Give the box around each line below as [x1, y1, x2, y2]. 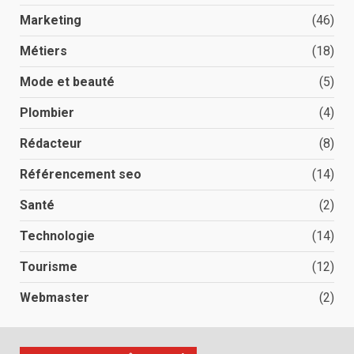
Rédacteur [20, 135, 82, 151]
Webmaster [20, 289, 89, 305]
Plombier [20, 104, 74, 120]
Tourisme [20, 258, 77, 274]
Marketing [20, 12, 81, 28]
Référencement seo [20, 166, 141, 182]
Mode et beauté [20, 73, 115, 89]
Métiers [20, 43, 67, 58]
